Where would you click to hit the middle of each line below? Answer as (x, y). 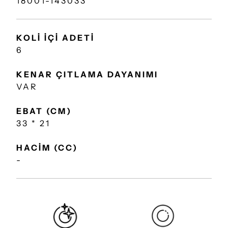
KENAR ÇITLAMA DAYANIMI (87, 74)
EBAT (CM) (44, 111)
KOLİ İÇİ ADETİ (55, 38)
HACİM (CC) (47, 148)
